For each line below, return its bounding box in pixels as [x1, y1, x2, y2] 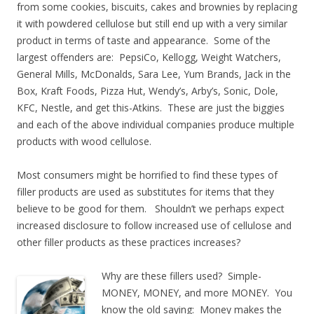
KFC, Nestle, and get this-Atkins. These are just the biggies [17, 100, 285, 114]
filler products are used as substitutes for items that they [17, 184, 274, 198]
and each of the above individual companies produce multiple [17, 117, 294, 131]
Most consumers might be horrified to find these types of [17, 168, 278, 182]
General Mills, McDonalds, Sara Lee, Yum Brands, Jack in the [17, 67, 291, 81]
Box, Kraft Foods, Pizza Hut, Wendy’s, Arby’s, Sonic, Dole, [17, 83, 278, 97]
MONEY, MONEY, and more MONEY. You [102, 285, 292, 299]
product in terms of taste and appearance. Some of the [17, 33, 271, 47]
